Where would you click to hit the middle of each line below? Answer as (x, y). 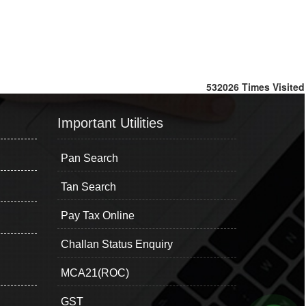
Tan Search (88, 187)
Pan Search (89, 158)
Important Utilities (110, 123)
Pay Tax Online (97, 215)
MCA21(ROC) (95, 273)
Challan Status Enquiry (116, 244)
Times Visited (273, 87)
